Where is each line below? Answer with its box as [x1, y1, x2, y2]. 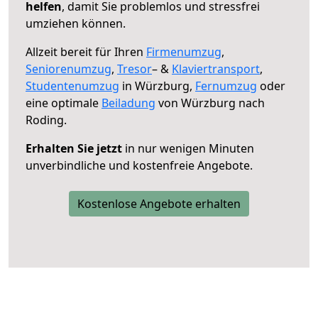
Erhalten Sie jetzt [26, 140, 122, 156]
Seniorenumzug [26, 60, 111, 77]
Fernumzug [195, 77, 257, 94]
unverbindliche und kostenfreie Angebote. [26, 157, 253, 173]
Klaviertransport [172, 60, 260, 77]
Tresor [117, 60, 152, 77]
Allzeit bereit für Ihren [26, 43, 146, 60]
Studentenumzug [26, 77, 119, 94]
